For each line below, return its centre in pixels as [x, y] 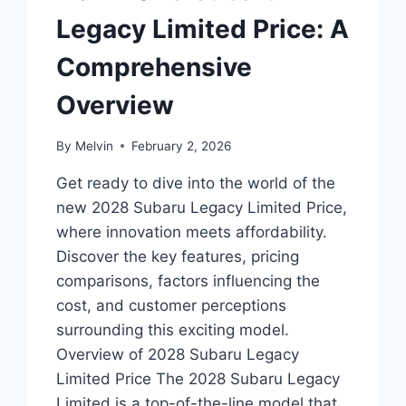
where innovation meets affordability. [192, 232]
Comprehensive [155, 67]
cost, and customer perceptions [172, 305]
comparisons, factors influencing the [188, 280]
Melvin [94, 145]
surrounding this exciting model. [173, 329]
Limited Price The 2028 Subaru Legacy [198, 378]
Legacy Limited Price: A [203, 29]
